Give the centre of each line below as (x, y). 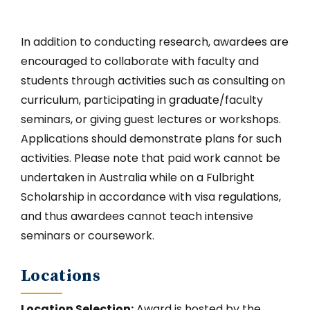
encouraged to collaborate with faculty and (140, 61)
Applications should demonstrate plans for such (151, 139)
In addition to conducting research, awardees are (155, 42)
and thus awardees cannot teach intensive (137, 216)
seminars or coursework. (89, 236)
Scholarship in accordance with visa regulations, (151, 197)
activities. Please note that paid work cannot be (151, 158)
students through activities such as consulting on (153, 81)
